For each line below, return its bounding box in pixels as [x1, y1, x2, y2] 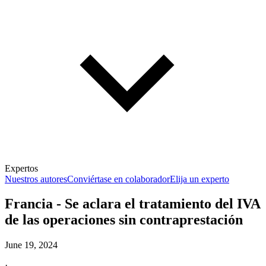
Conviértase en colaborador [67, 173, 170, 184]
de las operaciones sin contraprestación [5, 212, 243, 228]
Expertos [5, 163, 38, 173]
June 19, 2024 [5, 240, 58, 251]
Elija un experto [170, 173, 229, 184]
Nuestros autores [5, 173, 67, 184]
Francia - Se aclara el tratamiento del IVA [5, 196, 260, 212]
